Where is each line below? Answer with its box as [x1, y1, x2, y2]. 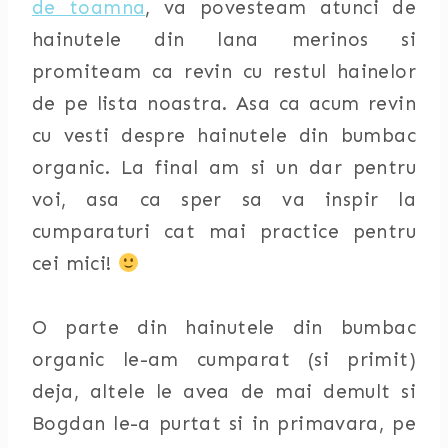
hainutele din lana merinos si [32, 28, 416, 51]
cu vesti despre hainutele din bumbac [32, 124, 416, 147]
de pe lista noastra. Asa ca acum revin [32, 92, 416, 115]
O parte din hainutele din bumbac [32, 316, 416, 339]
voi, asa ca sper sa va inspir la [32, 188, 416, 211]
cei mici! [32, 252, 118, 275]
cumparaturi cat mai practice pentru [32, 220, 416, 243]
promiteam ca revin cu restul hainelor [32, 60, 416, 83]
